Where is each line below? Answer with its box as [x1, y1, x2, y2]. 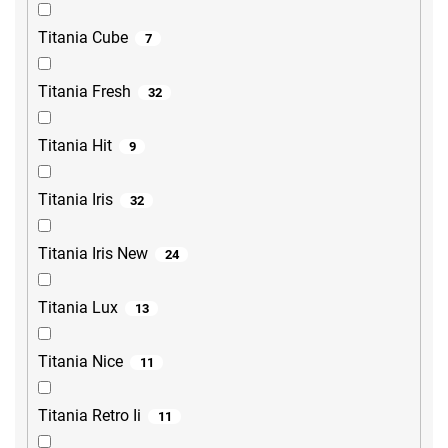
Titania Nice [38, 352, 123, 372]
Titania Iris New [38, 244, 148, 264]
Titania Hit [38, 136, 112, 156]
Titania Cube [38, 28, 128, 48]
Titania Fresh [38, 82, 131, 102]
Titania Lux [38, 298, 118, 318]
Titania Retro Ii [38, 406, 141, 426]
